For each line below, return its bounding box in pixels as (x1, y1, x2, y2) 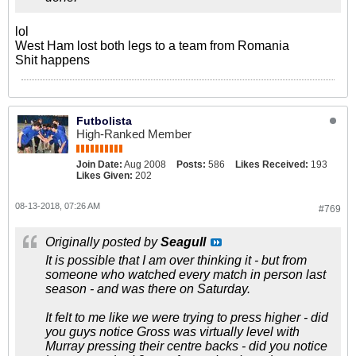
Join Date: (76, 159, 122, 170)
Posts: (176, 159, 206, 170)
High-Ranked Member (76, 127, 192, 141)
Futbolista (76, 114, 132, 127)
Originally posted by (45, 235, 161, 249)
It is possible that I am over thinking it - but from (45, 253, 307, 267)
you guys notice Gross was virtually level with (45, 325, 300, 339)
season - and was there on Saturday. (45, 282, 250, 296)
